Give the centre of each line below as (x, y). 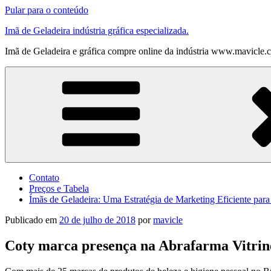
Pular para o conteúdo (47, 10)
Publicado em (31, 220)
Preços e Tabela (59, 188)
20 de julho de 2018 (97, 220)
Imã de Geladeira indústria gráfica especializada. (97, 31)
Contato (44, 178)
